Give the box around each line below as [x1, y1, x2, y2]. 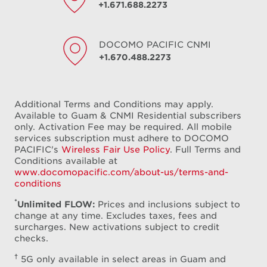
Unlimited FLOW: [17, 198, 95, 209]
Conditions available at [14, 155, 117, 166]
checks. [14, 232, 48, 243]
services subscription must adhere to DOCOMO [14, 132, 229, 143]
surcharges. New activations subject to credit [14, 221, 219, 232]
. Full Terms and [170, 144, 241, 154]
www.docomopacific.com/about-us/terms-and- [14, 166, 228, 177]
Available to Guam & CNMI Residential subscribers [14, 110, 241, 120]
